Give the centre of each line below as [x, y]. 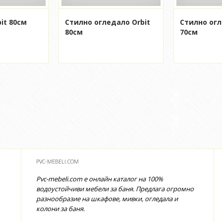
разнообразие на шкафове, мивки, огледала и [107, 199]
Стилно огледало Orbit [108, 22]
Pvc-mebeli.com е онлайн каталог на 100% [100, 179]
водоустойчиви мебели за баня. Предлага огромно [115, 189]
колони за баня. [60, 209]
